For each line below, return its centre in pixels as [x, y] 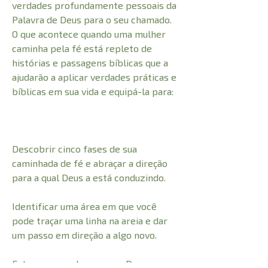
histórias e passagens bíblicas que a [90, 63]
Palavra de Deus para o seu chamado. [92, 20]
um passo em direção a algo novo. [84, 235]
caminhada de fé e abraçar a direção [90, 163]
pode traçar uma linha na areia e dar [90, 221]
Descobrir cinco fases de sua [74, 149]
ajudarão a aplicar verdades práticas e [94, 77]
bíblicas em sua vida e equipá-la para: [93, 92]
